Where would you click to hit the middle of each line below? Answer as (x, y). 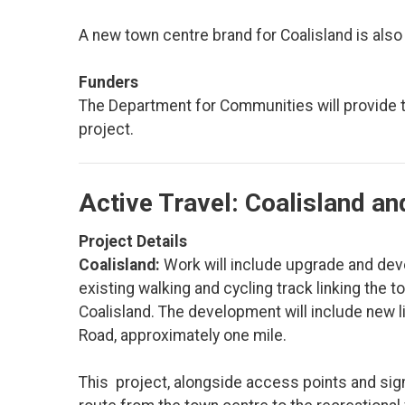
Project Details (133, 242)
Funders (108, 83)
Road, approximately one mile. (183, 336)
